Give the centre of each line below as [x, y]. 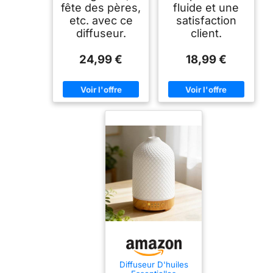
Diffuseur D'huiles [154, 264]
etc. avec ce [101, 20]
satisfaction [206, 20]
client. [206, 33]
